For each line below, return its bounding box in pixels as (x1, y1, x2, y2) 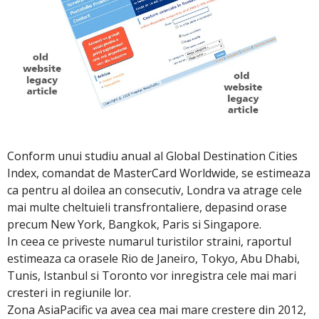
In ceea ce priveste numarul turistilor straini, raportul (7, 233, 291, 249)
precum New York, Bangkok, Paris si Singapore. (7, 216, 261, 232)
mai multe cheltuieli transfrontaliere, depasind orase (7, 199, 287, 215)
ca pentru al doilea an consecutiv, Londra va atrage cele (7, 182, 302, 198)
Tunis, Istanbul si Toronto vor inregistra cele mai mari (7, 267, 296, 283)
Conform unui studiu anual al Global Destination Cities (7, 147, 298, 164)
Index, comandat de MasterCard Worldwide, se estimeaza (7, 164, 310, 181)
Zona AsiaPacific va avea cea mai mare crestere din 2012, (7, 301, 306, 318)
